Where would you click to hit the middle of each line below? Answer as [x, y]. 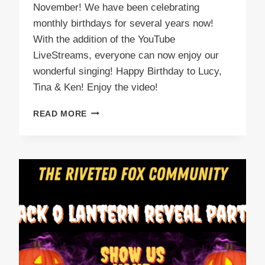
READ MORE [60, 114]
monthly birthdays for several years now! [123, 23]
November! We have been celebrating [116, 7]
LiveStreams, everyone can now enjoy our [126, 55]
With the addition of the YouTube [104, 39]
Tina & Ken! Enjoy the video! [96, 87]
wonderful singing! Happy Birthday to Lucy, [127, 71]
